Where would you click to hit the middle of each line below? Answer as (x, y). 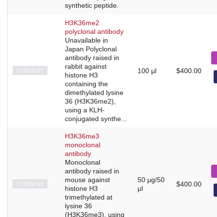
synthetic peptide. (92, 5)
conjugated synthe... (96, 118)
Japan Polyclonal (91, 49)
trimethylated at (89, 197)
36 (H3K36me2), (90, 101)
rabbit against (86, 66)
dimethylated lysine (94, 92)
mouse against (87, 179)
